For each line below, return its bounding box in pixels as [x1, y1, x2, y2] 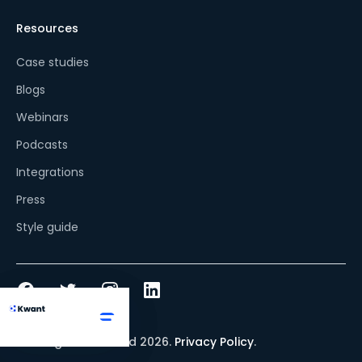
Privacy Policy [175, 333, 254, 350]
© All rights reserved [16, 333, 140, 350]
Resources [16, 19, 78, 36]
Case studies [16, 53, 89, 70]
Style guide [16, 218, 78, 235]
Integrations [16, 163, 84, 180]
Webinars [16, 108, 69, 125]
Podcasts [16, 136, 68, 153]
